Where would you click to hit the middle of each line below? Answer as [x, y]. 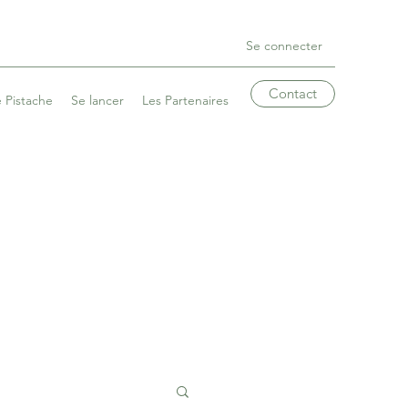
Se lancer [97, 100]
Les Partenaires [185, 100]
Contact [293, 93]
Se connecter [284, 45]
